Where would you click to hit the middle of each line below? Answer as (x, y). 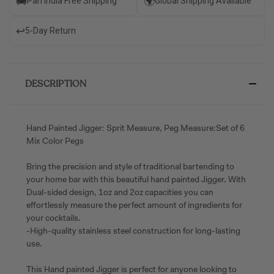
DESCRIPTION (56, 83)
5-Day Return (50, 30)
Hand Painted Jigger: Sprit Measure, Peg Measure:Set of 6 (135, 128)
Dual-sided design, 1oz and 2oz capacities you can (120, 192)
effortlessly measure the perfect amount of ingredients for (134, 205)
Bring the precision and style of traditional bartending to (130, 166)
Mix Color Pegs (55, 140)
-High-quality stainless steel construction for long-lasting (133, 230)
